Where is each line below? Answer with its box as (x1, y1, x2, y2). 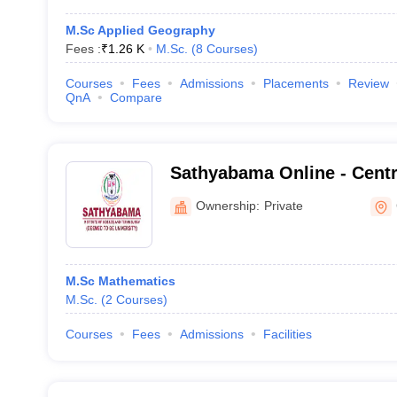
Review (347, 76, 389, 90)
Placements (262, 76, 329, 90)
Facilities (262, 327, 312, 341)
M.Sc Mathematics (65, 274, 175, 288)
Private (263, 198, 303, 213)
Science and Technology (169, 209, 376, 229)
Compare (109, 90, 162, 105)
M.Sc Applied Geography (65, 23, 215, 37)
